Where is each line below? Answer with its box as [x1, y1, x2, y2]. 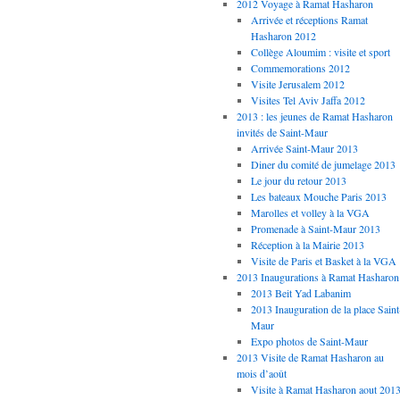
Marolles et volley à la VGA [250, 205, 370, 221]
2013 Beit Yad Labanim [250, 286, 351, 301]
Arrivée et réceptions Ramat [250, 12, 368, 28]
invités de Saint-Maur [237, 125, 329, 140]
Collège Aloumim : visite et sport [250, 45, 390, 60]
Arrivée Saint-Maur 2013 [250, 141, 358, 156]
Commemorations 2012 [250, 61, 350, 76]
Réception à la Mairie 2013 [250, 237, 364, 253]
